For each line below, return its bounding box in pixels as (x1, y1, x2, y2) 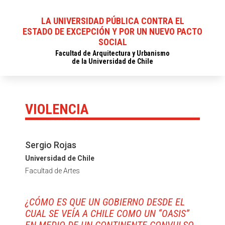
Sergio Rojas (25, 140, 76, 150)
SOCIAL (98, 37, 127, 47)
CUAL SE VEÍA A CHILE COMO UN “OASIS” (25, 207, 189, 219)
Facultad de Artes (25, 167, 80, 175)
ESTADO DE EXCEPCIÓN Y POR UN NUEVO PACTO (23, 26, 202, 37)
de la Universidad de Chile (72, 57, 153, 65)
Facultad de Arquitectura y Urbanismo (55, 49, 170, 57)
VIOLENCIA (25, 101, 88, 118)
